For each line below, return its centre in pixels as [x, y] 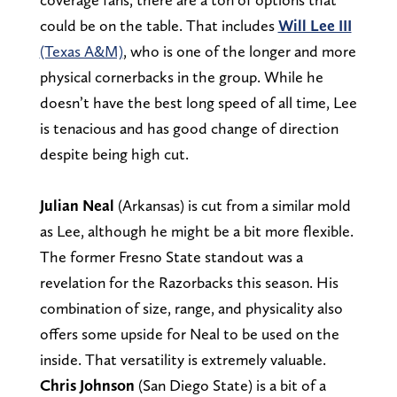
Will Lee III [315, 25]
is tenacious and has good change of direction [189, 128]
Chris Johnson [87, 385]
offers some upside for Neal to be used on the [189, 333]
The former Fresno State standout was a [171, 256]
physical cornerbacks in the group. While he [181, 76]
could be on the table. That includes [159, 25]
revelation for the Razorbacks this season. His [189, 282]
